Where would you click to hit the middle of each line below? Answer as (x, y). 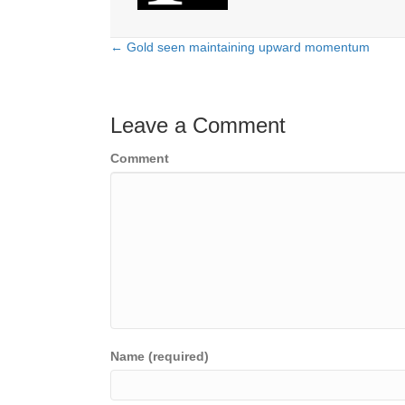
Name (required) (160, 357)
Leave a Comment (198, 126)
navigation (172, 94)
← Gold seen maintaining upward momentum (240, 47)
